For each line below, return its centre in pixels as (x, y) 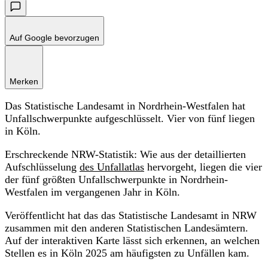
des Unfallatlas (112, 167)
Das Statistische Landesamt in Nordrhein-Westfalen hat (125, 106)
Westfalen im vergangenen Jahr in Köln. (92, 192)
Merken (24, 81)
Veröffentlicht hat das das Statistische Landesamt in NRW (131, 215)
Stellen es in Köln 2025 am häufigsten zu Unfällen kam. (127, 253)
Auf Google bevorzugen (54, 37)
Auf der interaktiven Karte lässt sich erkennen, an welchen (132, 240)
